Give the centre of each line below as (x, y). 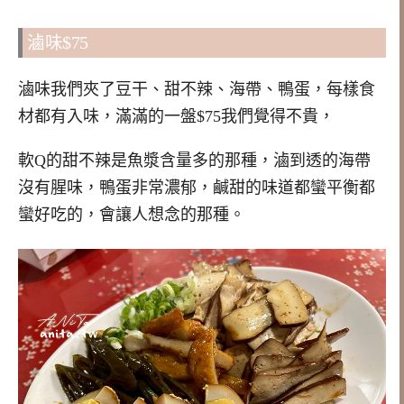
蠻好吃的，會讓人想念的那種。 (132, 214)
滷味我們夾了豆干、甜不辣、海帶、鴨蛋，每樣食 (197, 89)
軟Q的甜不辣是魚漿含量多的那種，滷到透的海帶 (194, 160)
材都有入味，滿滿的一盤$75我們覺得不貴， (176, 116)
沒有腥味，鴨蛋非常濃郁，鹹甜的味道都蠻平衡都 (197, 187)
